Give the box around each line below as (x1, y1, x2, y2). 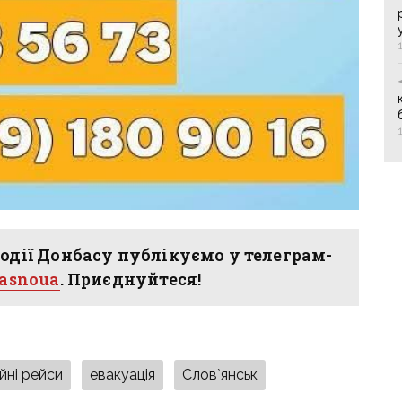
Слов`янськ (182, 366, 258, 384)
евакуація (90, 366, 156, 384)
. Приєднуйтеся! (59, 268, 202, 291)
